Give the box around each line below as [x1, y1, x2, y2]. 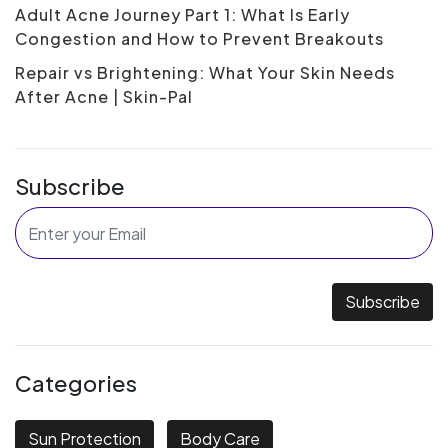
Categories [15, 369, 137, 398]
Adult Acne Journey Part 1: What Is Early [15, 4, 350, 26]
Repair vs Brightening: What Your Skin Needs [15, 62, 395, 84]
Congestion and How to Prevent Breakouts [15, 28, 384, 50]
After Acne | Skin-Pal [15, 86, 193, 108]
